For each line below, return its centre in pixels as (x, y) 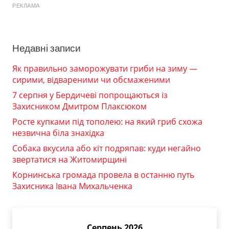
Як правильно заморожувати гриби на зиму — (105, 68)
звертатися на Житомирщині (70, 159)
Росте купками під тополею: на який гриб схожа (107, 121)
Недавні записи (47, 48)
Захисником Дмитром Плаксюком (79, 106)
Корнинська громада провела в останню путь (103, 175)
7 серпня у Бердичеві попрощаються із (90, 95)
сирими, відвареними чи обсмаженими (91, 79)
